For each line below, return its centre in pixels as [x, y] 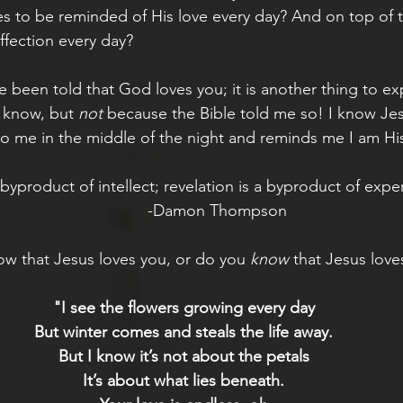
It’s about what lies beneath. [184, 380]
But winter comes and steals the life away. [184, 331]
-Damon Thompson [217, 210]
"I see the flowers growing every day [184, 307]
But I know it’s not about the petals [184, 356]
